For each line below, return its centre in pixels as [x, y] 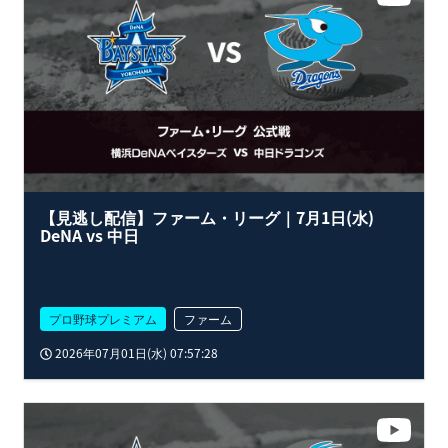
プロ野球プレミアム [103, 319]
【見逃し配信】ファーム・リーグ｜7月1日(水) [207, 217]
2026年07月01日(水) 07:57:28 [135, 353]
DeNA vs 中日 [89, 235]
